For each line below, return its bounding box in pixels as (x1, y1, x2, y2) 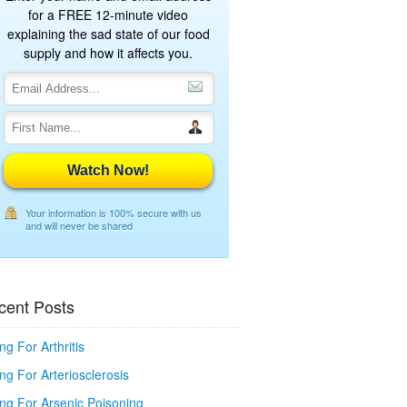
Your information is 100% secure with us (25, 205, 202, 220)
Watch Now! (67, 163, 149, 178)
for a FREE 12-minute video (28, 5, 188, 24)
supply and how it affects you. (24, 44, 193, 62)
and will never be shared (25, 218, 133, 233)
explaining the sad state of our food (6, 25, 210, 43)
